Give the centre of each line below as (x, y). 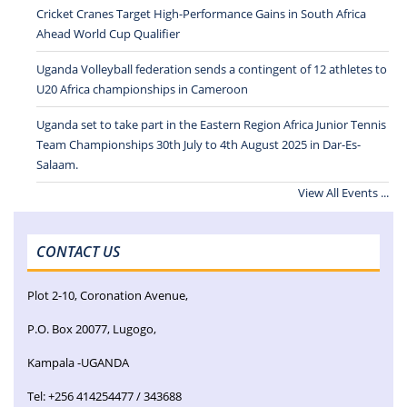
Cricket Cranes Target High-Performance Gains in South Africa (201, 13)
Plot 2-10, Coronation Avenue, (108, 295)
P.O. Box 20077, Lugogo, (92, 328)
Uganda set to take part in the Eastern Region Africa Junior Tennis (211, 124)
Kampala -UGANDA (78, 362)
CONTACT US (78, 251)
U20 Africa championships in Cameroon (142, 89)
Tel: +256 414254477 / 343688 (104, 396)
